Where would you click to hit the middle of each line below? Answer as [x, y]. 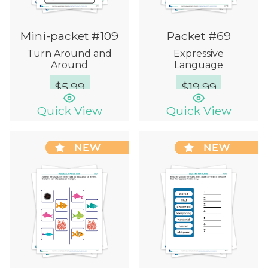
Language [199, 65]
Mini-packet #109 [69, 36]
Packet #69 [199, 36]
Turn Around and [69, 53]
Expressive [199, 53]
